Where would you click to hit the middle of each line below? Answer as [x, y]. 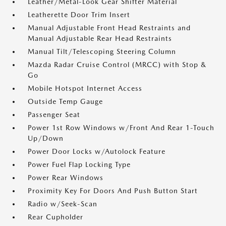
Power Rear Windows [66, 178]
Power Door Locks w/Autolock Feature [97, 151]
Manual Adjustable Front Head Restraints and [109, 28]
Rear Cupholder [55, 217]
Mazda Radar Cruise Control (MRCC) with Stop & [117, 65]
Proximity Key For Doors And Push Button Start [113, 191]
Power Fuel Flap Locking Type [79, 164]
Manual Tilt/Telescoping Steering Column [102, 51]
